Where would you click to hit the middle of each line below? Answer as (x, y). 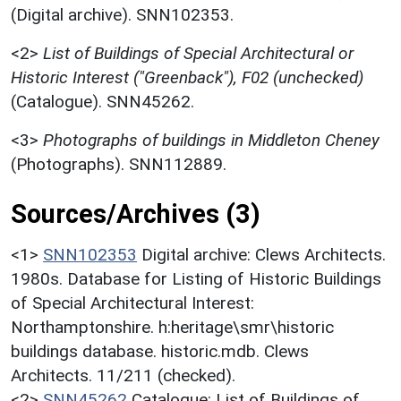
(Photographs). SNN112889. (119, 165)
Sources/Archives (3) (136, 214)
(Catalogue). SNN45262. (102, 102)
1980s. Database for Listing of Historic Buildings (196, 279)
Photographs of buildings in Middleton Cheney (211, 141)
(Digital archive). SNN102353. (122, 15)
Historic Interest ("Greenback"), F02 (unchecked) (187, 78)
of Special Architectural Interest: (132, 303)
